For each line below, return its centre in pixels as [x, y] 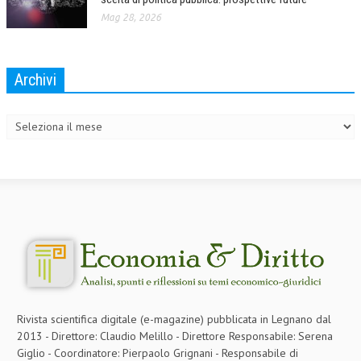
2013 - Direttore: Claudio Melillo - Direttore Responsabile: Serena [175, 336]
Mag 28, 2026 [131, 17]
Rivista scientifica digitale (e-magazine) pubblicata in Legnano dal [174, 319]
